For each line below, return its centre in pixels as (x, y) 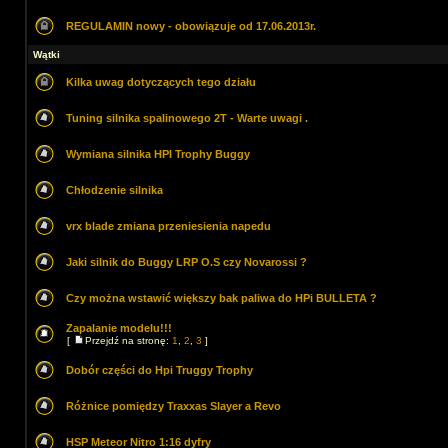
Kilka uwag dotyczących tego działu (161, 82)
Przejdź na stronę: (128, 340)
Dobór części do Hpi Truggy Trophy (159, 370)
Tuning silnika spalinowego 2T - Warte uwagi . (187, 118)
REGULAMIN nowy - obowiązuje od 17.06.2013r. (191, 26)
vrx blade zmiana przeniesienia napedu (168, 226)
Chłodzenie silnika (114, 190)
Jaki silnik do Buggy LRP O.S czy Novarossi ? (186, 262)
